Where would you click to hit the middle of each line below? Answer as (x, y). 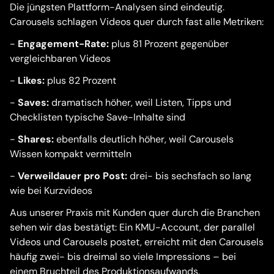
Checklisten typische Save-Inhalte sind (98, 117)
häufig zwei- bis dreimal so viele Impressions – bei (123, 257)
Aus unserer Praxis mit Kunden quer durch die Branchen (135, 213)
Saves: (33, 102)
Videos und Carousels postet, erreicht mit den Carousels (137, 242)
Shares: (36, 139)
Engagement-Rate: (63, 44)
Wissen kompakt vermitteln (71, 154)
